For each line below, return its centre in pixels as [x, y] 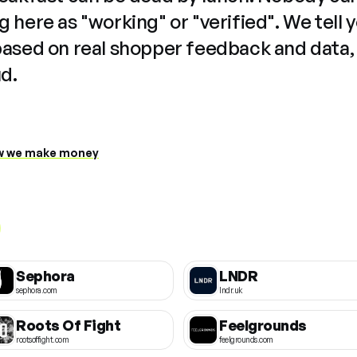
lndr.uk [231, 290]
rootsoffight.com [42, 339]
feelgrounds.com [246, 339]
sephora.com [37, 290]
